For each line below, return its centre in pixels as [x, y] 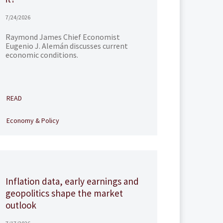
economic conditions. [42, 55]
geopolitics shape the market [64, 193]
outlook [21, 205]
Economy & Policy [33, 120]
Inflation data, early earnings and [72, 181]
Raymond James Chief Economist [62, 37]
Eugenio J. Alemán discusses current [66, 46]
